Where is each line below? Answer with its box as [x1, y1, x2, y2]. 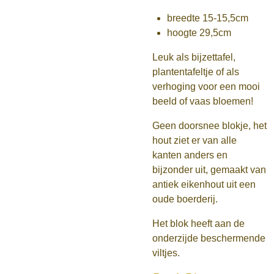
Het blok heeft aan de [152, 218, 245, 229]
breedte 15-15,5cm [167, 13, 248, 23]
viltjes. [152, 248, 180, 258]
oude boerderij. [152, 194, 218, 204]
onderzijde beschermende [152, 233, 265, 243]
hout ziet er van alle [152, 135, 237, 146]
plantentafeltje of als [152, 67, 239, 77]
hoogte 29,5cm [167, 28, 231, 38]
